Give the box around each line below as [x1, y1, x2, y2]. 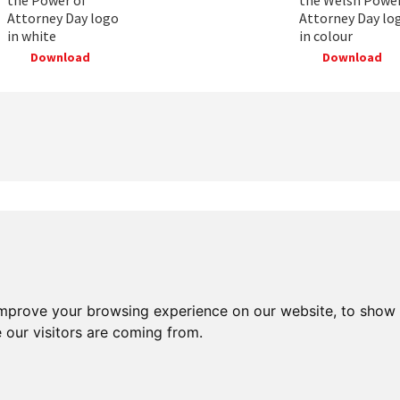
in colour [299, 26, 353, 45]
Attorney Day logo [7, 8, 119, 27]
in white [7, 26, 56, 45]
